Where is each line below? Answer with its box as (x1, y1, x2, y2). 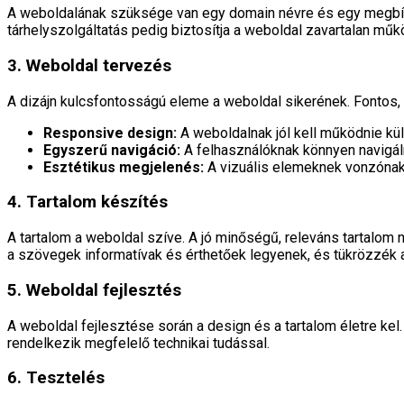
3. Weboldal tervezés (7, 55, 171, 76)
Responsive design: (43, 124, 177, 142)
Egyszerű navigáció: (43, 141, 180, 159)
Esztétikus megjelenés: (43, 158, 204, 176)
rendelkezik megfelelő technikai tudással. (7, 334, 270, 352)
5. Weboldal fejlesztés (7, 280, 181, 300)
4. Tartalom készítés (7, 192, 168, 213)
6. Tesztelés (7, 368, 105, 389)
